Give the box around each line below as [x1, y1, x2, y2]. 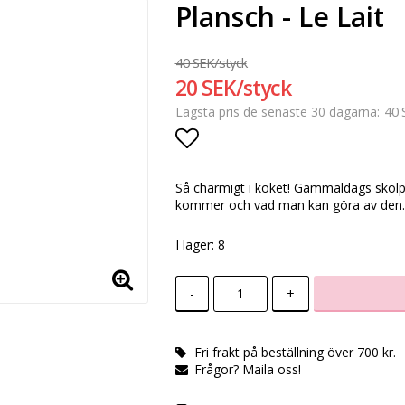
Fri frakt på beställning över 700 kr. [193, 343, 396, 361]
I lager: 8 [174, 235, 225, 253]
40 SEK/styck [174, 52, 247, 71]
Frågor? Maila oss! [193, 360, 301, 378]
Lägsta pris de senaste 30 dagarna [174, 102, 377, 120]
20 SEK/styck [174, 72, 291, 102]
